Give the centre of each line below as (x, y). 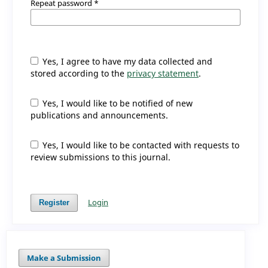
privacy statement (162, 73)
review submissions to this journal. (100, 157)
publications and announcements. (99, 115)
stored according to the (78, 73)
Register (54, 202)
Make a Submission (64, 258)
